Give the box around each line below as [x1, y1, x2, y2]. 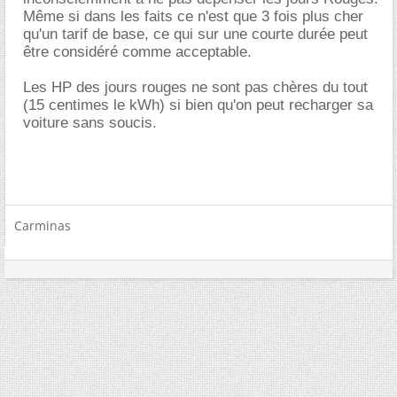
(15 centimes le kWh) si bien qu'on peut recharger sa [23, 96, 373, 113]
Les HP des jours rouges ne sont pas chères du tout [23, 78, 368, 96]
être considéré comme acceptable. [23, 43, 252, 60]
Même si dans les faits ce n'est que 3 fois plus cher [23, 7, 363, 25]
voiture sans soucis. [23, 113, 157, 131]
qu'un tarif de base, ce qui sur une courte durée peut [23, 25, 368, 43]
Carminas [14, 216, 71, 234]
